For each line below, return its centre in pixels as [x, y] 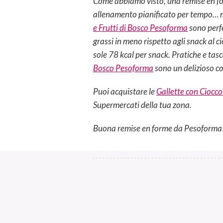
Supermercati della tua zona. [142, 105]
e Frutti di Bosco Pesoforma [140, 27]
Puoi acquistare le [125, 91]
